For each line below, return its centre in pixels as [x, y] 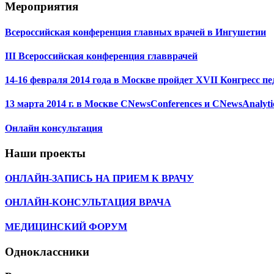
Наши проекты [45, 153]
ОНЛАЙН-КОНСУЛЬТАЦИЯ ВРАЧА [88, 202]
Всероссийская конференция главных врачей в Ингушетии [135, 32]
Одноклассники [47, 251]
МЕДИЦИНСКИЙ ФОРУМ [66, 226]
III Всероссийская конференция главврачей [101, 56]
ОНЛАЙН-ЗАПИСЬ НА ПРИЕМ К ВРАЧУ [99, 179]
